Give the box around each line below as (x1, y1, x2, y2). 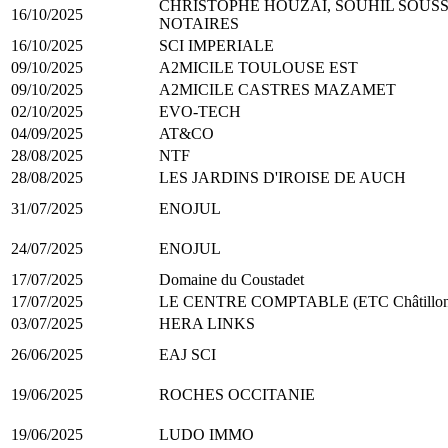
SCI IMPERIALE (159, 36, 274, 54)
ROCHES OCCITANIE (159, 385, 315, 403)
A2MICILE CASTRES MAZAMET (159, 80, 396, 98)
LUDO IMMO (159, 425, 254, 443)
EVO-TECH (159, 102, 241, 120)
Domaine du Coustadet (159, 270, 304, 288)
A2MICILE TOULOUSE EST (159, 58, 358, 76)
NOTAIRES (159, 14, 239, 32)
